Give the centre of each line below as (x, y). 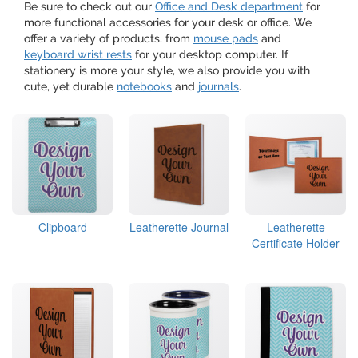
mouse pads (226, 38)
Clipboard (62, 227)
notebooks (144, 86)
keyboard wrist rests (78, 54)
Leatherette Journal (179, 227)
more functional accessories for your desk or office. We (168, 22)
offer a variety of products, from (109, 38)
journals (219, 86)
